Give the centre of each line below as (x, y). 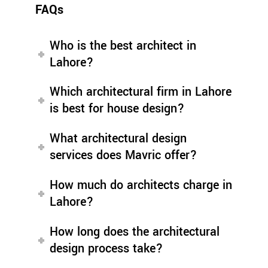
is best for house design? (117, 109)
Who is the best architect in (123, 45)
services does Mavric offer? (124, 156)
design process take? (106, 248)
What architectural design (118, 139)
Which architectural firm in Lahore (141, 92)
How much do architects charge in (141, 185)
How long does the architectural (135, 232)
